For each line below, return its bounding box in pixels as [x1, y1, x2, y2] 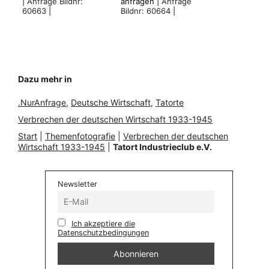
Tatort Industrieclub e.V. [113, 141, 212, 152]
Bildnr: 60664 [121, 5, 171, 16]
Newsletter [58, 179, 97, 189]
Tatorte [156, 97, 184, 107]
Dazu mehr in [18, 73, 72, 84]
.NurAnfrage [18, 97, 66, 107]
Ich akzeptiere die [71, 219, 135, 228]
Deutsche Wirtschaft [71, 97, 151, 107]
